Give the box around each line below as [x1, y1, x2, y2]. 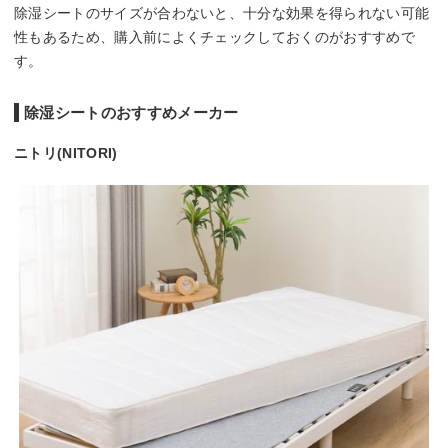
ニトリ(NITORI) [14, 145, 118, 162]
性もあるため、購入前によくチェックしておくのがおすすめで [14, 29, 415, 46]
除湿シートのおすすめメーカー [24, 104, 239, 122]
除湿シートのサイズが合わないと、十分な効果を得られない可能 [14, 5, 430, 22]
